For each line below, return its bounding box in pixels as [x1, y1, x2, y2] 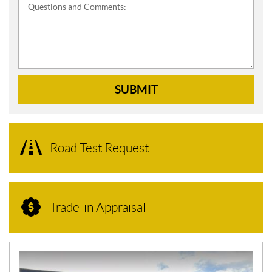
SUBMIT [114, 82, 158, 96]
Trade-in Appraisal [50, 200, 146, 214]
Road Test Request [50, 140, 149, 155]
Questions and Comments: [28, 1, 126, 12]
